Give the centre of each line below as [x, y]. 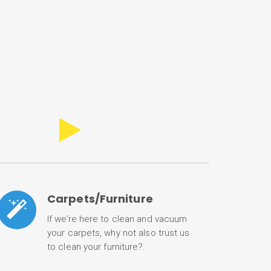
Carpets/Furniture [100, 199]
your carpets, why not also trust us [119, 233]
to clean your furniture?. [96, 247]
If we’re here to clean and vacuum [117, 219]
